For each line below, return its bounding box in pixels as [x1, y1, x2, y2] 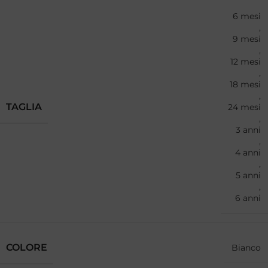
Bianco [232, 242, 261, 254]
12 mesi [230, 56, 261, 68]
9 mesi [233, 33, 261, 45]
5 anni [236, 170, 261, 181]
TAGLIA [6, 101, 42, 113]
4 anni [235, 147, 261, 159]
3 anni [236, 124, 261, 136]
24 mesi [228, 102, 261, 113]
